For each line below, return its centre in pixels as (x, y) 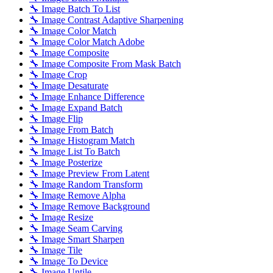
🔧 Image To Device (69, 261)
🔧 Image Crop (58, 74)
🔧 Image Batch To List (75, 9)
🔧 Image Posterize (66, 162)
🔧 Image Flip (56, 118)
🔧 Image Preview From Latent (89, 173)
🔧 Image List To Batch (75, 151)
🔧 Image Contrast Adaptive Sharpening (106, 19)
